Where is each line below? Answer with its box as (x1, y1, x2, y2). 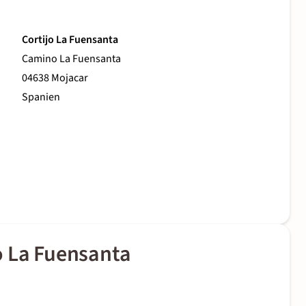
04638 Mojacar (22, 70, 88, 86)
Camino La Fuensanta (22, 51, 121, 67)
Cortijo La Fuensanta (22, 32, 118, 48)
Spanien (22, 89, 60, 105)
